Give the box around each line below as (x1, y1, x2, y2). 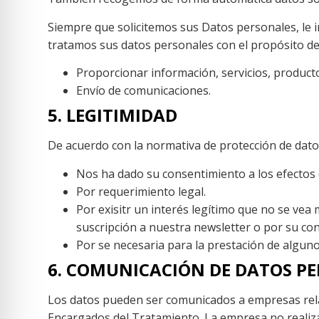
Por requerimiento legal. (76, 183, 206, 199)
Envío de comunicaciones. (76, 83, 211, 99)
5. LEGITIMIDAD (48, 103, 178, 127)
